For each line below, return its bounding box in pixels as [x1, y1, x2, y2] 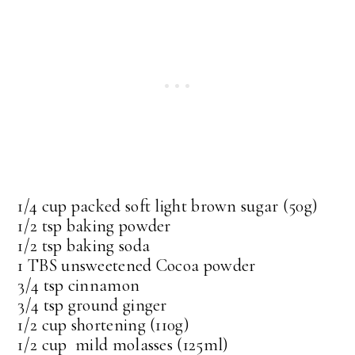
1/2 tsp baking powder [17, 216, 171, 237]
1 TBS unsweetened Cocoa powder [17, 255, 256, 277]
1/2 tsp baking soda [17, 235, 151, 257]
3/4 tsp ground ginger [17, 295, 167, 316]
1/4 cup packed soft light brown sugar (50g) [17, 196, 319, 217]
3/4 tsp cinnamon [17, 275, 140, 296]
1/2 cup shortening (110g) [17, 315, 189, 336]
